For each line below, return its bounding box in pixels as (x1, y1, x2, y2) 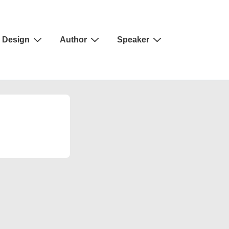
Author (60, 35, 87, 44)
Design (2, 35, 30, 44)
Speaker (117, 35, 149, 44)
